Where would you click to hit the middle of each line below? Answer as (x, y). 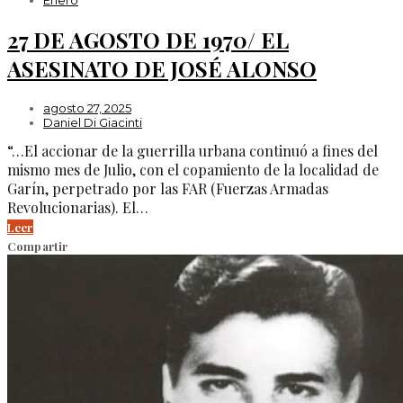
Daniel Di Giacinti (93, 122)
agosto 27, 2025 (87, 107)
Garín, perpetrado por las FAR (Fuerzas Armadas (168, 188)
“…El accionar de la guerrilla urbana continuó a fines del (193, 150)
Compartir (38, 246)
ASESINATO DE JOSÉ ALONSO (162, 68)
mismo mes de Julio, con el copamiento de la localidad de (193, 169)
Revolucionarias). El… (78, 207)
